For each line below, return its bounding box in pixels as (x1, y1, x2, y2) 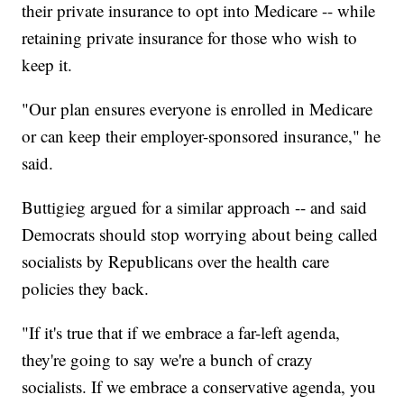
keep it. (22, 53, 73, 77)
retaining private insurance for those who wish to (22, 26, 358, 50)
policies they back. (22, 277, 150, 300)
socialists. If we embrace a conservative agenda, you (22, 375, 377, 399)
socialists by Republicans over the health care (22, 250, 330, 273)
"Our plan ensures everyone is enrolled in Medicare (22, 97, 373, 121)
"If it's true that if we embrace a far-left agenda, (22, 321, 341, 344)
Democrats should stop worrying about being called (22, 223, 379, 246)
